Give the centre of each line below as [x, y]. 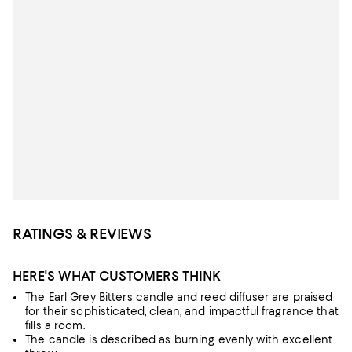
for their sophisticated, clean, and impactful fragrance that [182, 311]
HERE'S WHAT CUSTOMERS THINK [117, 276]
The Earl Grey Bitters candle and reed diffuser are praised [179, 297]
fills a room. [55, 325]
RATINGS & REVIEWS [82, 234]
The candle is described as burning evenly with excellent [179, 339]
